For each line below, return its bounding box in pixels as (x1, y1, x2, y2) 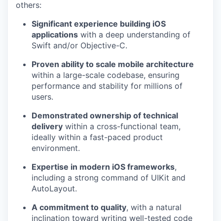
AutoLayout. (32, 184, 77, 194)
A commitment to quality (32, 202, 126, 213)
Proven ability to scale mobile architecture (32, 59, 194, 70)
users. (32, 92, 53, 102)
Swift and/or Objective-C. (32, 40, 127, 51)
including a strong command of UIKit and (32, 173, 185, 183)
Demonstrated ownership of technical (32, 110, 178, 121)
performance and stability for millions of (32, 81, 183, 91)
